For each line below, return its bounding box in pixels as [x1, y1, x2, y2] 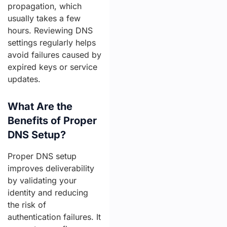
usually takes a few [8, 13, 81, 23]
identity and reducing [8, 187, 88, 198]
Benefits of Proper [8, 115, 97, 127]
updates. [8, 74, 41, 84]
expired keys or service [8, 62, 97, 72]
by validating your [8, 175, 77, 185]
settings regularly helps [8, 37, 96, 48]
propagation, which [8, 1, 82, 11]
